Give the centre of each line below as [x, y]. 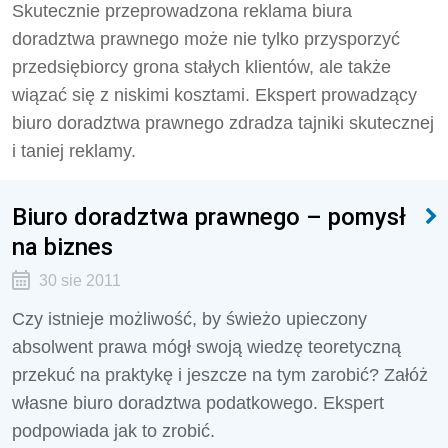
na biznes [62, 246]
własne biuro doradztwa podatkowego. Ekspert [198, 403]
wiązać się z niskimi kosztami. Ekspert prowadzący [214, 95]
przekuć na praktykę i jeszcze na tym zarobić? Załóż [220, 375]
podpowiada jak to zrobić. [113, 431]
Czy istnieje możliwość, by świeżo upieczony [189, 319]
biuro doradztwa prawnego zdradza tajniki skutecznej [223, 123]
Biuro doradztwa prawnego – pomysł [209, 216]
